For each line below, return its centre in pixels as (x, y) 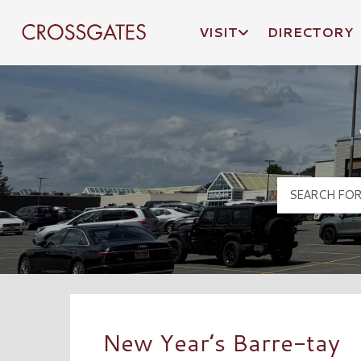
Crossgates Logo (69, 72)
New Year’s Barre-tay (221, 342)
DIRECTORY (310, 32)
